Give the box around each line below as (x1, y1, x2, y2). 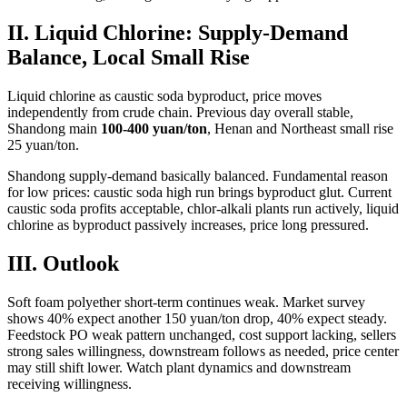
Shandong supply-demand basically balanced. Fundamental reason (7, 168, 388, 184)
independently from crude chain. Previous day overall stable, (7, 104, 353, 120)
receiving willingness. (7, 375, 132, 392)
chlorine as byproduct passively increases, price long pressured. (7, 217, 369, 233)
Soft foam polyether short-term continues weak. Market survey (7, 293, 365, 310)
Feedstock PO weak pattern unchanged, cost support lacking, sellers (7, 326, 396, 342)
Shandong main (7, 121, 101, 136)
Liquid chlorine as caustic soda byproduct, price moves (7, 88, 322, 104)
